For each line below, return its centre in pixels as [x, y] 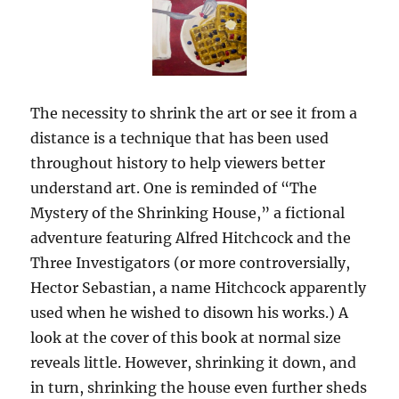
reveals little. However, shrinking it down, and [194, 362]
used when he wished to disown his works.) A [190, 312]
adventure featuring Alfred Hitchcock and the [191, 237]
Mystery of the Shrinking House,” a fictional [188, 212]
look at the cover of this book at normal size [186, 337]
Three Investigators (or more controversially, [191, 262]
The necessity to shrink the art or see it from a [194, 113]
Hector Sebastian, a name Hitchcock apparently [199, 287]
